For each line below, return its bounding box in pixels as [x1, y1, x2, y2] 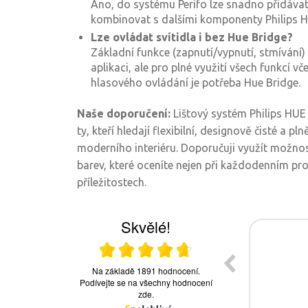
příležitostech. [77, 176, 146, 188]
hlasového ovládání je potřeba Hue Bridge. [91, 76, 300, 89]
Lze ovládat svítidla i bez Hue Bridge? [91, 31, 293, 43]
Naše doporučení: [77, 107, 170, 120]
